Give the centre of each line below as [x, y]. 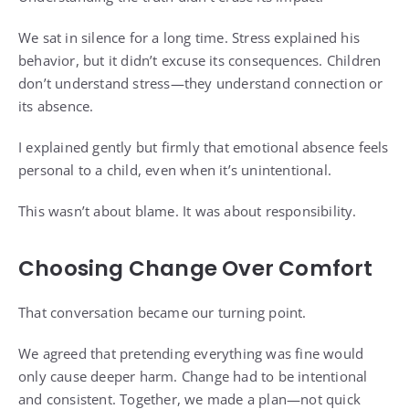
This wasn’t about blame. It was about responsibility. [188, 211]
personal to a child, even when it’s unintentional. [175, 170]
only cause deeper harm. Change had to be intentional [193, 377]
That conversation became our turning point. [163, 313]
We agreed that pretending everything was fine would [191, 354]
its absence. [56, 106]
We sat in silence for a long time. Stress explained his [189, 38]
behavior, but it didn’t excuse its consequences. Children [200, 61]
